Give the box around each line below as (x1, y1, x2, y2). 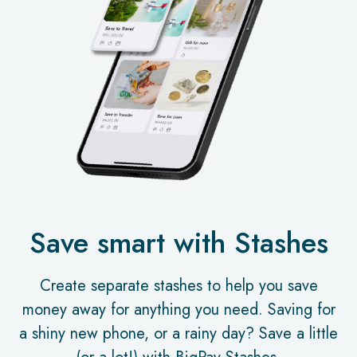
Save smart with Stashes (29, 222, 328, 265)
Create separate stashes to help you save (39, 274, 318, 298)
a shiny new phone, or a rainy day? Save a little (19, 322, 338, 346)
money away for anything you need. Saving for (22, 298, 335, 322)
